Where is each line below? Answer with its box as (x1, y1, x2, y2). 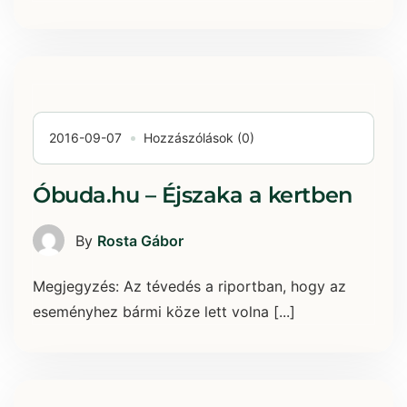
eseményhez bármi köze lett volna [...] (33, 303, 295, 322)
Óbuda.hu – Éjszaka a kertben (33, 182, 352, 209)
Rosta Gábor (97, 231, 184, 250)
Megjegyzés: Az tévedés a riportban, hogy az (33, 277, 346, 296)
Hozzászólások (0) (144, 130, 254, 146)
